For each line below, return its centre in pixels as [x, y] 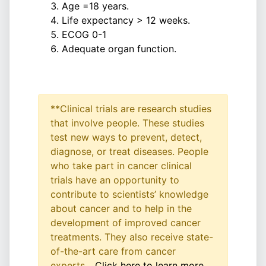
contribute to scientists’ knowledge [129, 194]
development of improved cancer [126, 223]
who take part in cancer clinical [121, 166]
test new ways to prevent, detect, [126, 137]
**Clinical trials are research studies [131, 109]
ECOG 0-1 [84, 34]
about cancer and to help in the [121, 208]
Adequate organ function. [119, 49]
